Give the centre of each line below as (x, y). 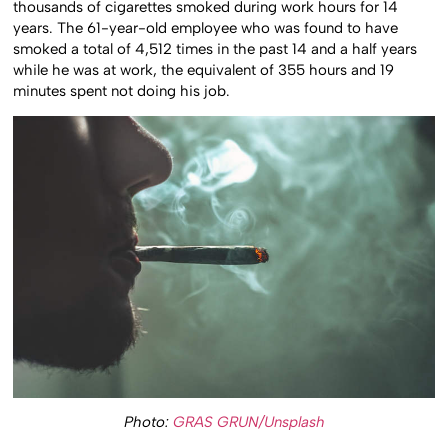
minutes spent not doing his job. (122, 90)
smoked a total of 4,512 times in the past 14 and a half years (215, 48)
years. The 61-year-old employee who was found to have (206, 27)
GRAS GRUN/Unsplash (248, 422)
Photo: (148, 422)
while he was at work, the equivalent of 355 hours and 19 (204, 69)
